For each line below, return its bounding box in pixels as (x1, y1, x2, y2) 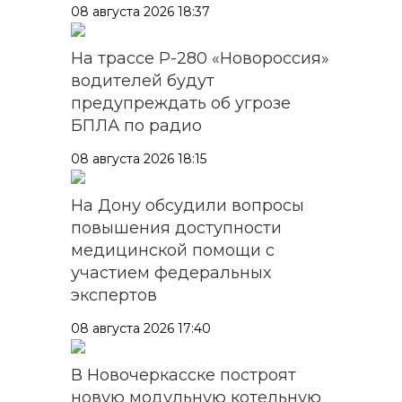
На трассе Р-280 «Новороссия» (71, 48, 329, 68)
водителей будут (71, 70, 214, 91)
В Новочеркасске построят (71, 364, 296, 385)
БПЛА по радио (71, 115, 202, 135)
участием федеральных (71, 262, 271, 283)
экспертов (71, 284, 157, 305)
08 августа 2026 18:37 (71, 3, 210, 20)
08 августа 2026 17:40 (71, 319, 211, 336)
